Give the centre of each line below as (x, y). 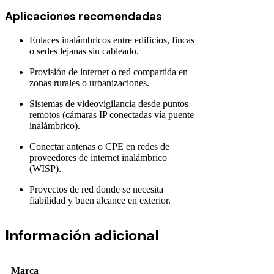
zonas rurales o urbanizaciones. (89, 83)
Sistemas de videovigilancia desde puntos (109, 104)
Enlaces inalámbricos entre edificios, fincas (112, 40)
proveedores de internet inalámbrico (98, 158)
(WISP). (45, 169)
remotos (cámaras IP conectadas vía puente (112, 115)
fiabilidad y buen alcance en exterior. (100, 201)
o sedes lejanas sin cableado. (84, 51)
